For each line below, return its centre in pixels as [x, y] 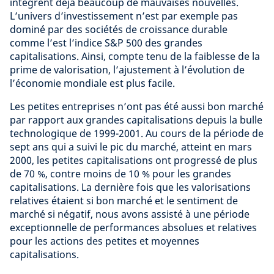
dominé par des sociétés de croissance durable [119, 29]
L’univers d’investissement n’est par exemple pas [124, 16]
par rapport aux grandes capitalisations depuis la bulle [136, 120]
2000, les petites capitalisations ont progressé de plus [134, 160]
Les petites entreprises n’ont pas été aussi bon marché [137, 106]
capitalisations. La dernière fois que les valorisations [130, 187]
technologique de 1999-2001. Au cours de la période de [137, 133]
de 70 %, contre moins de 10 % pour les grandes [120, 174]
